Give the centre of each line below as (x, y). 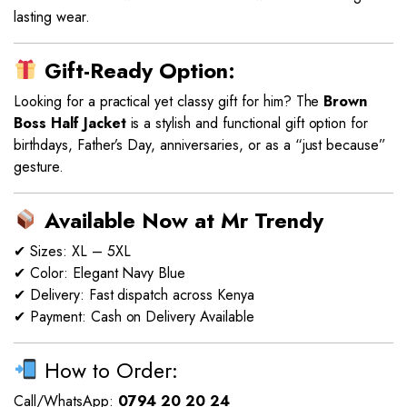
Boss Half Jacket (70, 124)
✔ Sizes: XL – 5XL (72, 252)
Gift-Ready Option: (139, 71)
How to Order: (108, 371)
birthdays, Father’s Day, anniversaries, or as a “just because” (200, 145)
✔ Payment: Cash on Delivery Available (134, 317)
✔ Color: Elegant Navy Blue (100, 273)
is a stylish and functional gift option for (247, 124)
